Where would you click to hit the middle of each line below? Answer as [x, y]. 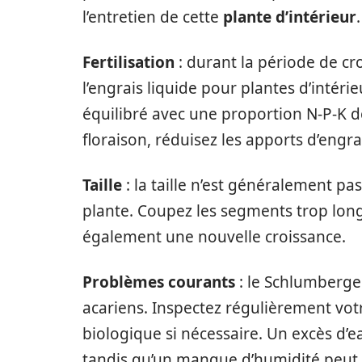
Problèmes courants [159, 282]
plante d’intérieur [290, 17]
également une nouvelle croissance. [214, 236]
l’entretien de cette [153, 17]
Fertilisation [128, 62]
